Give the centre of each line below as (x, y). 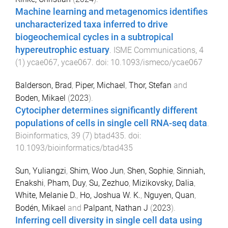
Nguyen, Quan (169, 195)
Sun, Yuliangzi (41, 170)
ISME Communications (154, 50)
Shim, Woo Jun (97, 170)
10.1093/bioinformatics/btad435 (74, 148)
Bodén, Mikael (40, 208)
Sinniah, (191, 170)
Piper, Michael (100, 85)
